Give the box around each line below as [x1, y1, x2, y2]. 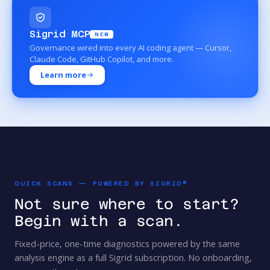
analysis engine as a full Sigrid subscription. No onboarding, [14, 252, 252, 264]
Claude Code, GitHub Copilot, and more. [30, 54, 174, 65]
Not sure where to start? [14, 196, 239, 213]
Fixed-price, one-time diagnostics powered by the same [14, 238, 240, 250]
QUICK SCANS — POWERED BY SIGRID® [14, 180, 188, 188]
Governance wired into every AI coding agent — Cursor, [30, 42, 231, 54]
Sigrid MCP [30, 28, 90, 40]
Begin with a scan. [14, 213, 183, 230]
